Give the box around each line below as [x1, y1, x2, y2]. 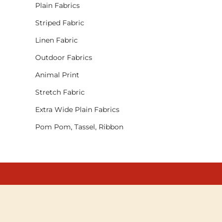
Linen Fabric [35, 36, 78, 45]
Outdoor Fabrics [35, 53, 92, 62]
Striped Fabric [35, 18, 84, 28]
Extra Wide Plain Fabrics [35, 105, 119, 114]
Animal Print [35, 70, 79, 80]
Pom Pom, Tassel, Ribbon [35, 122, 123, 132]
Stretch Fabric [35, 88, 85, 97]
